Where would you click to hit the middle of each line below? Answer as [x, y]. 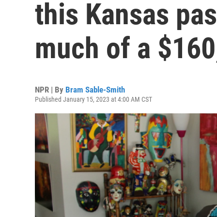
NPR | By [50, 90]
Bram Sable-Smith [95, 90]
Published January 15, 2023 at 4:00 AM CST [93, 99]
